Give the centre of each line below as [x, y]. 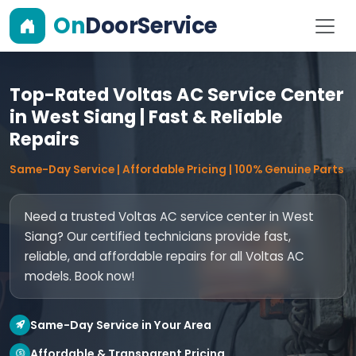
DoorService [151, 25]
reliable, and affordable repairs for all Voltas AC [164, 256]
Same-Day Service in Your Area [121, 325]
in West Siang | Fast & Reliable [146, 117]
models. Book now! [79, 276]
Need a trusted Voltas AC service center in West [169, 217]
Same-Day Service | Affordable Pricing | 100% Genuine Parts [177, 170]
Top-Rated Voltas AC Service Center [177, 95]
